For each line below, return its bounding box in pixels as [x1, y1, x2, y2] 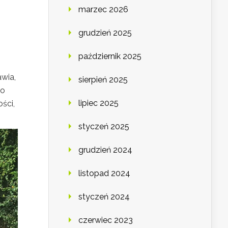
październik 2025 [78, 51, 141, 62]
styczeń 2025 [78, 122, 129, 132]
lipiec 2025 [78, 98, 119, 108]
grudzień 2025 [78, 28, 132, 38]
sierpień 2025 [78, 75, 128, 85]
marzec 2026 [78, 5, 128, 15]
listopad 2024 [78, 168, 130, 179]
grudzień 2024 [78, 145, 132, 155]
